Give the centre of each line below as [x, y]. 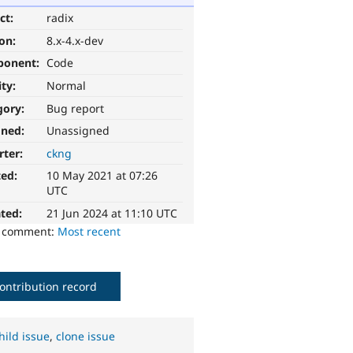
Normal [67, 86]
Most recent [89, 232]
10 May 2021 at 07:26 [102, 176]
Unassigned [78, 131]
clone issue [86, 336]
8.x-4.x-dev [75, 40]
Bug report [76, 108]
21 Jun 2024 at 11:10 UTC [112, 214]
